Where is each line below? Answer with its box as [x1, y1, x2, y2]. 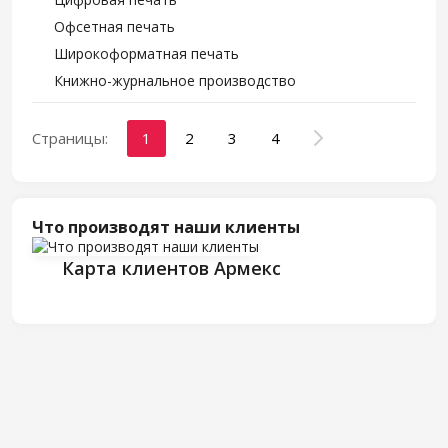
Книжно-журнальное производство [54, 71, 296, 90]
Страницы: [32, 128, 108, 148]
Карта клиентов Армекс [62, 256, 281, 280]
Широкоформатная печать [54, 44, 239, 63]
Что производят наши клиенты [32, 216, 300, 238]
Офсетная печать [54, 17, 175, 36]
